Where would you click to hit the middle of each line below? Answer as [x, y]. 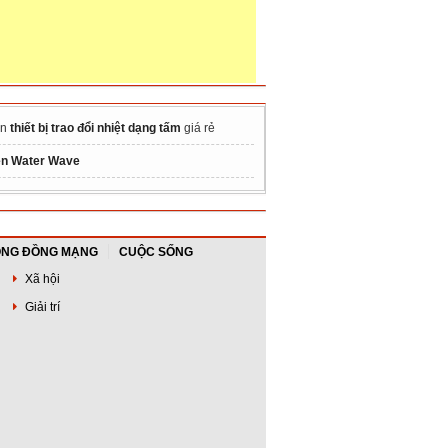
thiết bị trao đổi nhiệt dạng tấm [95, 128]
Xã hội [41, 279]
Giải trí [41, 307]
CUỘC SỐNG [156, 252]
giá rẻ [198, 128]
